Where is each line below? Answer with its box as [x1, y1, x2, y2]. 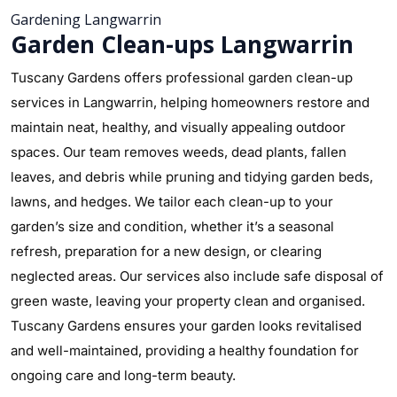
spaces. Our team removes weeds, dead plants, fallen [11, 144, 346, 160]
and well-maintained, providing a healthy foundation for [11, 342, 359, 359]
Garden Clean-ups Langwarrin [11, 28, 354, 60]
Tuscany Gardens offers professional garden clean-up [11, 69, 353, 86]
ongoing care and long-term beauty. [11, 367, 236, 384]
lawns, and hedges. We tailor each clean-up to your [11, 193, 333, 210]
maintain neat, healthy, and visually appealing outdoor [11, 119, 346, 136]
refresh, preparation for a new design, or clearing [11, 243, 322, 260]
